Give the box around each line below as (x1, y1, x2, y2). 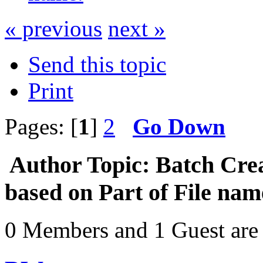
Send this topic (28, 51, 166, 77)
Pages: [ (5, 113, 78, 139)
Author (9, 151, 82, 178)
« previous (5, 15, 102, 41)
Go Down (133, 113, 225, 139)
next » (108, 15, 166, 41)
